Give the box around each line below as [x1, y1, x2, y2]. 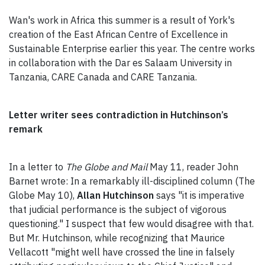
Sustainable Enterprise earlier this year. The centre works [9, 43, 255, 55]
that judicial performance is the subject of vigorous [9, 203, 227, 216]
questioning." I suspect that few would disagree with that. [9, 218, 254, 230]
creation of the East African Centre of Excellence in [9, 28, 228, 41]
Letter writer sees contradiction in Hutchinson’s [9, 109, 228, 121]
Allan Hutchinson [77, 189, 154, 202]
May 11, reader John [147, 161, 238, 173]
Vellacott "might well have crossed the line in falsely [9, 246, 235, 258]
